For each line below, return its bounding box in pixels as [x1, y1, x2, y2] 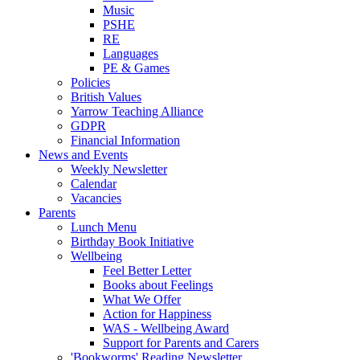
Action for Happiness [103, 306, 211, 321]
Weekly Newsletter [71, 162, 167, 176]
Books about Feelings [103, 277, 213, 292]
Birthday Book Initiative [71, 234, 194, 248]
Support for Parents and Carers [103, 335, 259, 350]
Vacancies [71, 190, 121, 205]
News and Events [39, 147, 128, 162]
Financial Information [71, 133, 180, 147]
